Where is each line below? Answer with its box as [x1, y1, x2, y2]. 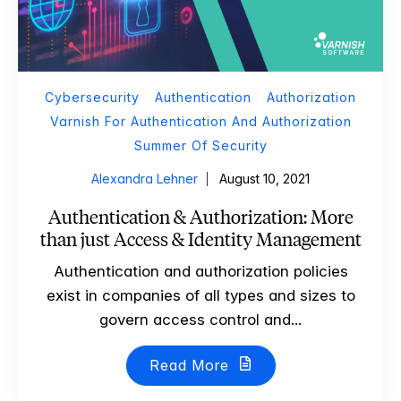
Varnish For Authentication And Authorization [49, 113, 352, 129]
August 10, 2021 [219, 170, 310, 186]
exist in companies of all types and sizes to [46, 286, 355, 304]
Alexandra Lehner [91, 170, 198, 186]
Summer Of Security [133, 137, 268, 153]
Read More [149, 355, 234, 374]
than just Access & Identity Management [39, 227, 362, 251]
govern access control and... [99, 310, 302, 328]
